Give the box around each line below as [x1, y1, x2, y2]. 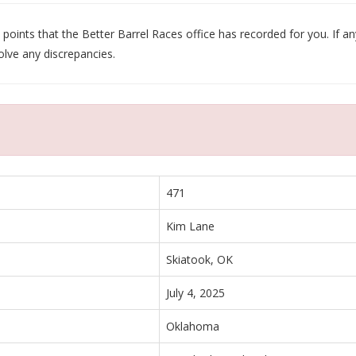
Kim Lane [166, 218, 215, 234]
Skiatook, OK [166, 251, 233, 267]
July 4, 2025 [166, 284, 225, 300]
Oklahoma [166, 318, 219, 334]
